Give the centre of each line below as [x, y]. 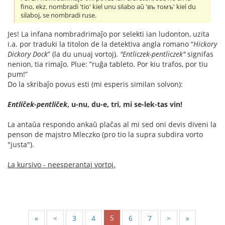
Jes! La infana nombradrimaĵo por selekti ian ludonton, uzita [108, 34]
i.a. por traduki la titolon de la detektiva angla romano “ [100, 44]
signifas [199, 54]
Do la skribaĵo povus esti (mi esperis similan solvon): [95, 84]
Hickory [205, 44]
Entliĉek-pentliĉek [37, 104]
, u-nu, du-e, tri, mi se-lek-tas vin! [125, 104]
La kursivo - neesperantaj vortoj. [62, 165]
